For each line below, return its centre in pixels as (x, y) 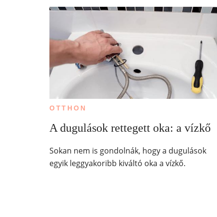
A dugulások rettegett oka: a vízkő (130, 128)
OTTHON (68, 108)
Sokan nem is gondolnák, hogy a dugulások (128, 150)
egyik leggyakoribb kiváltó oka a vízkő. (117, 163)
